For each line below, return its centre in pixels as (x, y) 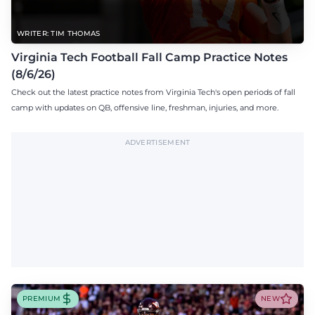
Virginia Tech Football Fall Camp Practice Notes (149, 57)
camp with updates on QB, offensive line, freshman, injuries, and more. (145, 107)
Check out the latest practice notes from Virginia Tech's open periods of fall (153, 92)
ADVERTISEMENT (157, 142)
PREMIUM (42, 299)
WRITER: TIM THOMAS (59, 33)
